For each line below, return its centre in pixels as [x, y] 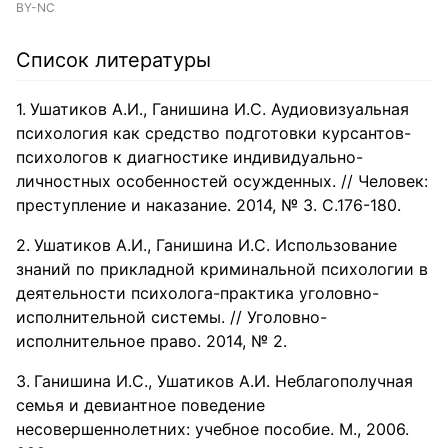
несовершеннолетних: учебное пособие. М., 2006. [212, 429]
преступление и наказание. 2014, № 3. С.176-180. [208, 205]
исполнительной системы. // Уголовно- [171, 317]
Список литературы [113, 60]
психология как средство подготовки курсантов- [213, 133]
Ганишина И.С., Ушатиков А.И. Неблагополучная [223, 381]
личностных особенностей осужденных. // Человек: [222, 181]
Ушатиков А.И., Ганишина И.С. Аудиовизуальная [219, 109]
